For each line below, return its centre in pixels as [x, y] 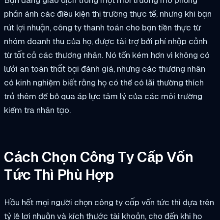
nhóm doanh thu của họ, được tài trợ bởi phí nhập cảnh [106, 41]
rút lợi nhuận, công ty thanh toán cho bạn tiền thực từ [102, 28]
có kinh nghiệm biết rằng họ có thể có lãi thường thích [104, 83]
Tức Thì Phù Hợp [59, 175]
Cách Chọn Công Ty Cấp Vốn [99, 157]
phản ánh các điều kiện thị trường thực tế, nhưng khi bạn [108, 14]
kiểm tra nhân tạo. [37, 110]
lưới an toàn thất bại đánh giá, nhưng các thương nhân [105, 69]
